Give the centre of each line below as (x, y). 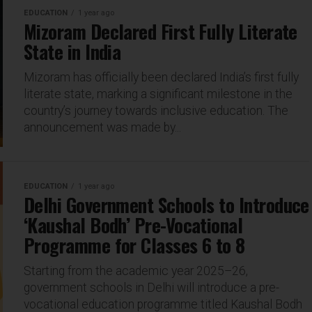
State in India (72, 52)
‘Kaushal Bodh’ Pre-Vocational (133, 225)
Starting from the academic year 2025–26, (136, 271)
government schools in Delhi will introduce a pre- (151, 288)
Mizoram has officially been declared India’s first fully (161, 77)
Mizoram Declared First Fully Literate (161, 31)
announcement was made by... (102, 127)
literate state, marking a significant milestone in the (158, 94)
